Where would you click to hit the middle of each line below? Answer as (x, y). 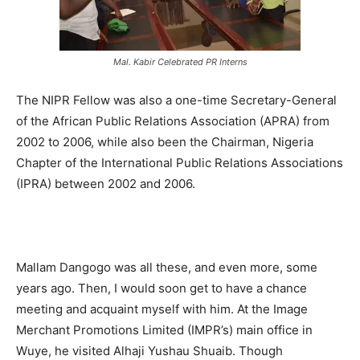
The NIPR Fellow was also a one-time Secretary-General (176, 100)
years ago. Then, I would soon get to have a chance (162, 288)
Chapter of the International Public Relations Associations (180, 162)
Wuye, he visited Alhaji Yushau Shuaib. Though (149, 350)
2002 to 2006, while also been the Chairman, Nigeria (165, 141)
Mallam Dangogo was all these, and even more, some (167, 267)
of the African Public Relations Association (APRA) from (173, 121)
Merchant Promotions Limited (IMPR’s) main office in (164, 329)
